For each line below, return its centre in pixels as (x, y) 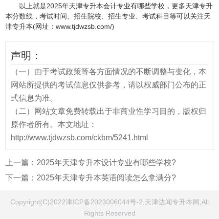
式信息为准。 (34, 98)
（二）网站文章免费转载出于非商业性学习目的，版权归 (109, 111)
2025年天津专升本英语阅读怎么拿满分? (106, 178)
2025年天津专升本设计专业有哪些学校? (106, 163)
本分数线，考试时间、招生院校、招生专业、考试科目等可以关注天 (108, 16)
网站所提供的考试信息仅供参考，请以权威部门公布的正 (109, 85)
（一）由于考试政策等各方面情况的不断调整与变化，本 (109, 72)
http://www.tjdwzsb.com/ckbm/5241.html (79, 138)
